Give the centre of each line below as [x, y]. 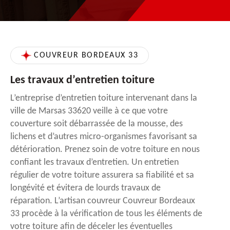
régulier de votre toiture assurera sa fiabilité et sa [102, 176]
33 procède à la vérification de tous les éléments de [106, 214]
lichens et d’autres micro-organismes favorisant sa [104, 137]
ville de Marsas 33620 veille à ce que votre [89, 111]
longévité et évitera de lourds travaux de [85, 188]
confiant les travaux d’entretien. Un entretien [94, 163]
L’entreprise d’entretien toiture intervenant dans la [104, 99]
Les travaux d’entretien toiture [82, 81]
